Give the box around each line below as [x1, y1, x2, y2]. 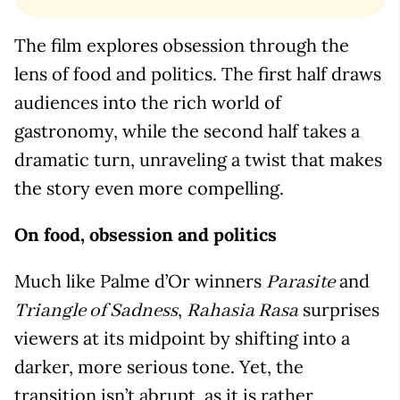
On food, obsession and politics [14, 223, 277, 246]
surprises [298, 298, 379, 321]
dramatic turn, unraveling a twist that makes [14, 148, 382, 171]
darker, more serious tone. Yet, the [14, 355, 304, 379]
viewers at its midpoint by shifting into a [14, 327, 350, 350]
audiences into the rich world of [14, 91, 281, 114]
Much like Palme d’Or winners [14, 270, 266, 293]
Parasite [266, 271, 335, 296]
